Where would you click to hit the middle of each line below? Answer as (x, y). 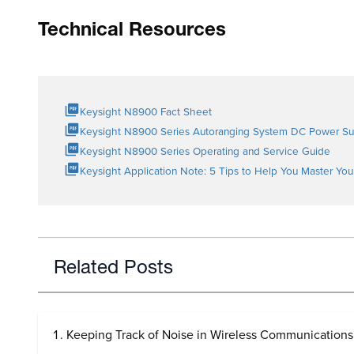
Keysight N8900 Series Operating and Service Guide (205, 151)
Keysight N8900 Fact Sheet (146, 111)
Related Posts (113, 269)
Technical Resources (132, 32)
